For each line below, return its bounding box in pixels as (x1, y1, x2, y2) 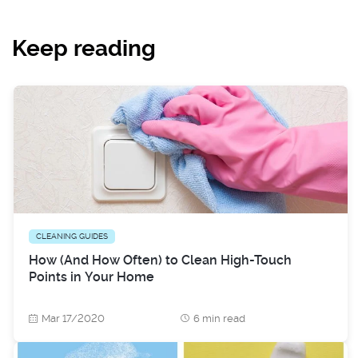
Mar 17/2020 (42, 312, 105, 324)
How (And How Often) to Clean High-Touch (29, 252, 292, 268)
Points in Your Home (29, 268, 154, 284)
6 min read (193, 312, 245, 324)
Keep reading (12, 34, 156, 62)
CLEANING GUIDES (36, 231, 108, 241)
